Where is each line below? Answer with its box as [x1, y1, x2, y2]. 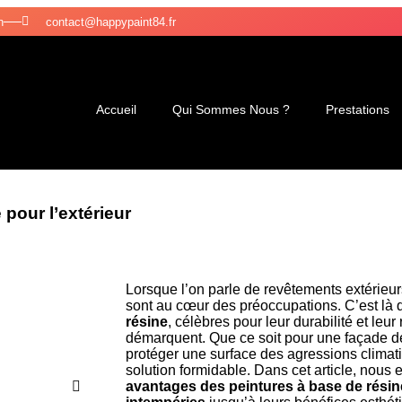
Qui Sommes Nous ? [171, 102, 290, 118]
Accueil [95, 102, 136, 118]
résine [126, 314, 168, 330]
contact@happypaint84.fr [46, 14, 176, 29]
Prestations [325, 102, 389, 118]
